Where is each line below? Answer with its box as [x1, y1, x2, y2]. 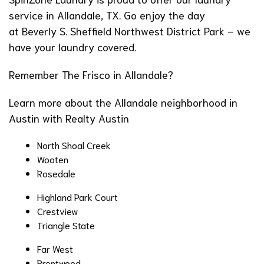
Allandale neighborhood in [114, 95, 237, 110]
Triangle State [37, 219, 95, 232]
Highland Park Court [37, 190, 118, 203]
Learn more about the [9, 95, 111, 110]
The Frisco [62, 67, 110, 82]
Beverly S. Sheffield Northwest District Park [22, 24, 225, 38]
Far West [37, 242, 73, 255]
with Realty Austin [39, 111, 129, 126]
